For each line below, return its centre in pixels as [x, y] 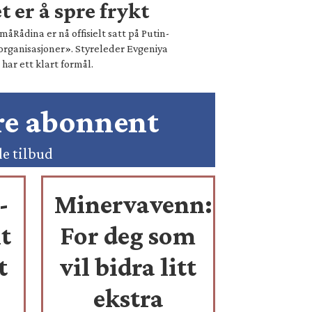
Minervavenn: [134, 204]
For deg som [128, 236]
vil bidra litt [128, 267]
